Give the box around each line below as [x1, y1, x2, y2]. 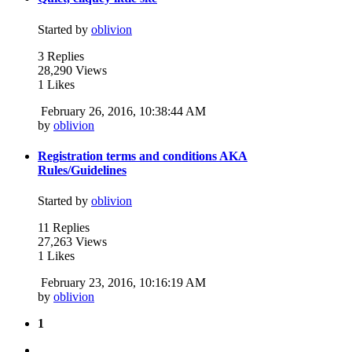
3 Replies [38, 49, 84, 63]
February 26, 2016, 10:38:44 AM [41, 104, 206, 118]
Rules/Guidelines [38, 163, 126, 177]
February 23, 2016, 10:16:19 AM [41, 276, 206, 290]
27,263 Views [38, 235, 107, 249]
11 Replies [38, 221, 90, 235]
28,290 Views [38, 63, 107, 77]
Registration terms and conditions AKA [38, 148, 247, 163]
